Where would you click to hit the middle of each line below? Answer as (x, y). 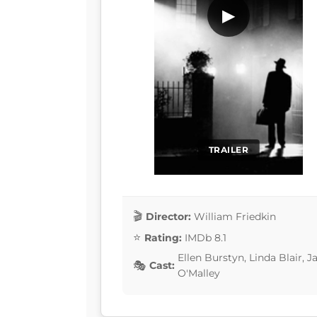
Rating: (163, 237)
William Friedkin (235, 216)
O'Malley (199, 273)
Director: (168, 216)
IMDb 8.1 (206, 237)
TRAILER (229, 150)
